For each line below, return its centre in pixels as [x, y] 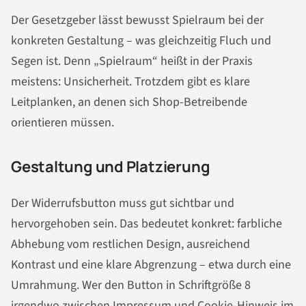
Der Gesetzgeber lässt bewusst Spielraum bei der [137, 20]
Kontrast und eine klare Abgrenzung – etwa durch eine [151, 265]
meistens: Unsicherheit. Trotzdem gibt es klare [130, 82]
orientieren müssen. [62, 123]
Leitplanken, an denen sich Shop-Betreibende [129, 102]
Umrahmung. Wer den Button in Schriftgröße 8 [131, 286]
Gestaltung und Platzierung [111, 167]
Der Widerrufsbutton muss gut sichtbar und [123, 204]
